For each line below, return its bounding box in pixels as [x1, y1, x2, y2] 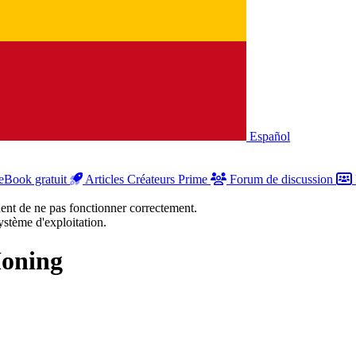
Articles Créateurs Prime [83, 172, 211, 186]
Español [250, 130, 290, 143]
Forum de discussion [226, 172, 336, 186]
